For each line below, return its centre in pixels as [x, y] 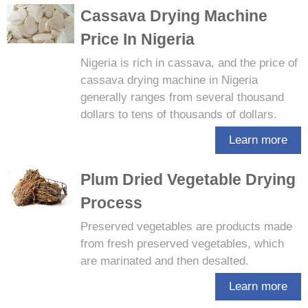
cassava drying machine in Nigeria [169, 80]
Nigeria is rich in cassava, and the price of [189, 63]
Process [111, 203]
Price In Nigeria [137, 39]
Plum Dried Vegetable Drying [188, 179]
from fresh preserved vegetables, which [182, 244]
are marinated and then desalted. [164, 261]
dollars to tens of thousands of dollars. [178, 114]
